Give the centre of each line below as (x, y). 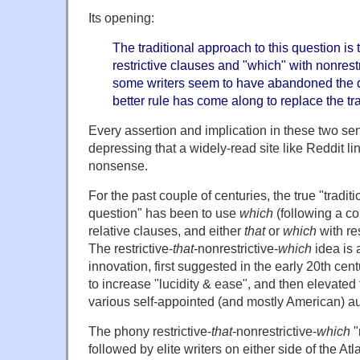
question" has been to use (164, 213)
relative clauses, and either (166, 230)
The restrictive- (131, 248)
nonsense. (118, 165)
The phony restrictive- (150, 331)
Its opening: (121, 17)
